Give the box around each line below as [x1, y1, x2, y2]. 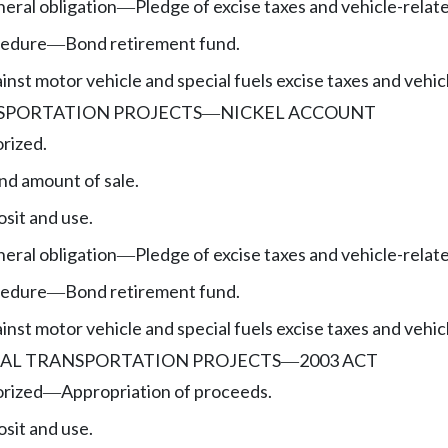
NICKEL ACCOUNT [219, 100, 376, 123]
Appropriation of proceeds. [61, 379, 272, 402]
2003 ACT [299, 348, 378, 371]
